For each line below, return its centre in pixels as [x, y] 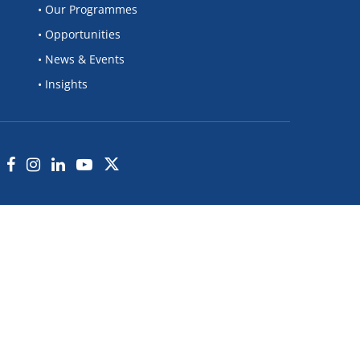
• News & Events [82, 59]
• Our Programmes [88, 10]
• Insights [63, 84]
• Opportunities [80, 35]
